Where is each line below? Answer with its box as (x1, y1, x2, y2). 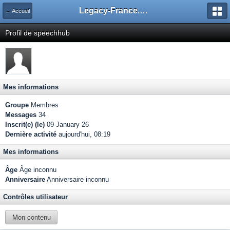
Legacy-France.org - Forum (140, 6, 148, 15)
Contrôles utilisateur (3, 193, 68, 201)
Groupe (5, 101, 29, 109)
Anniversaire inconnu (45, 176, 109, 183)
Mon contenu (12, 212, 51, 222)
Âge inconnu (17, 166, 56, 174)
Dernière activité (5, 130, 56, 138)
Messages (5, 111, 36, 119)
